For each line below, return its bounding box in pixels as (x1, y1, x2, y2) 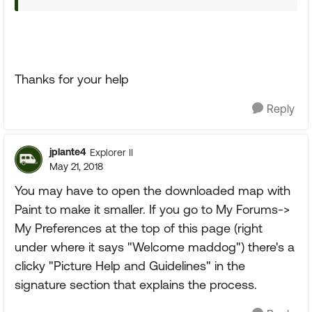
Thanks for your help (15, 72, 129, 86)
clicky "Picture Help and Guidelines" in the (15, 258, 245, 273)
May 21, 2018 (49, 161, 103, 172)
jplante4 (49, 146, 86, 157)
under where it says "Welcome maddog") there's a (15, 240, 295, 254)
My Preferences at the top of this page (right (15, 221, 263, 235)
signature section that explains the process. (15, 277, 257, 292)
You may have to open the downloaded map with (15, 183, 290, 198)
